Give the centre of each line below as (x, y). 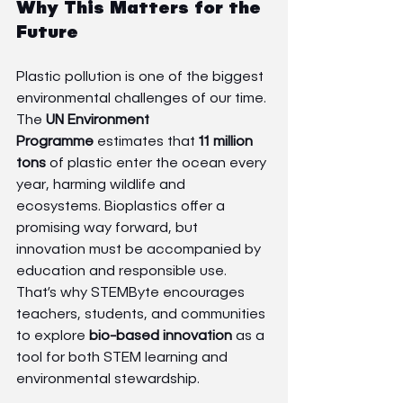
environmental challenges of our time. (143, 99)
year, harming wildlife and (103, 185)
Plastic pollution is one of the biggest (142, 77)
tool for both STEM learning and (124, 358)
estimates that (146, 142)
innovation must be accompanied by (140, 250)
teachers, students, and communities (143, 314)
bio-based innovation (161, 336)
